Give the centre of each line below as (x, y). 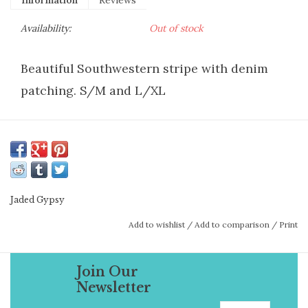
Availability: (46, 28)
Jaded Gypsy (37, 199)
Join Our (107, 272)
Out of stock (176, 28)
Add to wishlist (157, 224)
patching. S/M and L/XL (93, 90)
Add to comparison (233, 224)
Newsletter (114, 288)
